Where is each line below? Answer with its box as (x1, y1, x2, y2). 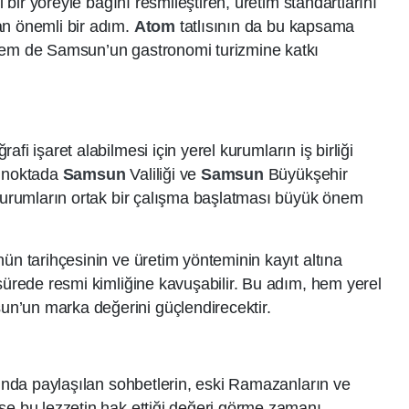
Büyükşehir (267, 165, 348, 184)
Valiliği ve (130, 165, 201, 184)
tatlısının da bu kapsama (179, 17, 355, 37)
